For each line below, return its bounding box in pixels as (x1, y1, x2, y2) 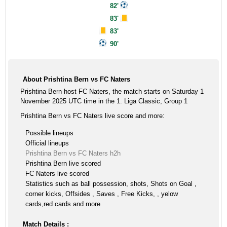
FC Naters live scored (25, 170, 90, 177)
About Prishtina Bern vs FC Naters (23, 75, 131, 83)
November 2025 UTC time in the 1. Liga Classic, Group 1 (20, 97, 188, 105)
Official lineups (25, 139, 69, 147)
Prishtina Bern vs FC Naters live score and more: (20, 112, 165, 120)
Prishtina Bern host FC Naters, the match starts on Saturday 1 (20, 88, 204, 95)
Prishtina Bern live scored (25, 160, 101, 167)
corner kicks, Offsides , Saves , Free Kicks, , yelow (25, 190, 178, 198)
